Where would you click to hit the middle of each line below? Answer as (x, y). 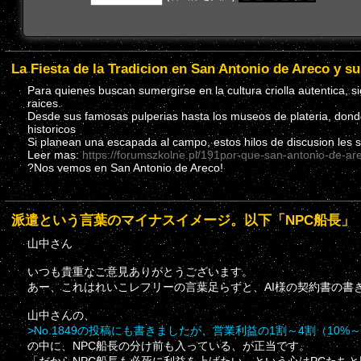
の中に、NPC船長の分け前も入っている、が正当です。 (169, 346)
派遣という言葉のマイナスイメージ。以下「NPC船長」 (183, 220)
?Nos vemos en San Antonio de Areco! (125, 167)
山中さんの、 (61, 315)
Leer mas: (55, 154)
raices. (44, 103)
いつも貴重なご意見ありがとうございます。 (140, 272)
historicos (52, 129)
